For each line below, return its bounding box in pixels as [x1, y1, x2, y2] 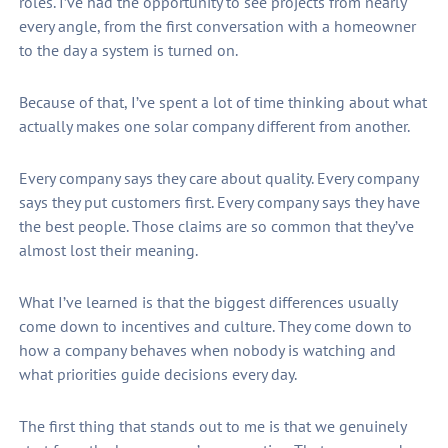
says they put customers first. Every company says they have [18, 192, 420, 213]
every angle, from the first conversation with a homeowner [18, 16, 416, 37]
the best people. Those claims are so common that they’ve [18, 216, 414, 237]
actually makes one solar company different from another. [18, 116, 410, 137]
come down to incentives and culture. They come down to [18, 316, 412, 337]
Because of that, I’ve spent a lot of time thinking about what [18, 92, 427, 113]
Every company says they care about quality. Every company [18, 168, 418, 189]
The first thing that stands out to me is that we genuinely [18, 416, 406, 437]
